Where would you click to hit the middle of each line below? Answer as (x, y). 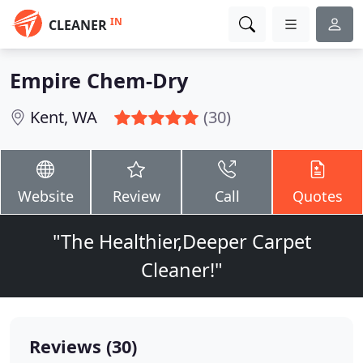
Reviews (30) (83, 346)
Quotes (318, 196)
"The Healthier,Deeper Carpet (181, 241)
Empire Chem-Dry (99, 80)
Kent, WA (64, 117)
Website (45, 196)
